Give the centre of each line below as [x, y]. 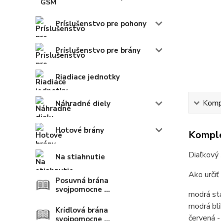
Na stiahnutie [80, 157]
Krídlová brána [82, 210]
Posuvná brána [82, 181]
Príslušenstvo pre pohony [101, 24]
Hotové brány [80, 130]
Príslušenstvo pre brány [98, 51]
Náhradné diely [83, 104]
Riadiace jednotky [88, 77]
